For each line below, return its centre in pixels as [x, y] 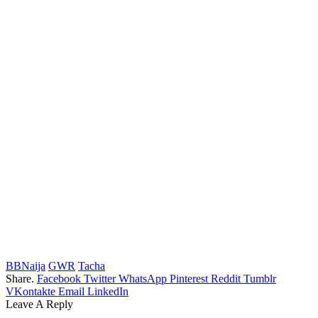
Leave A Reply [39, 304]
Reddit [226, 278]
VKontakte [31, 291]
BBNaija [26, 265]
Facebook [59, 278]
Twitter [100, 278]
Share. [20, 278]
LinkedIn [108, 291]
